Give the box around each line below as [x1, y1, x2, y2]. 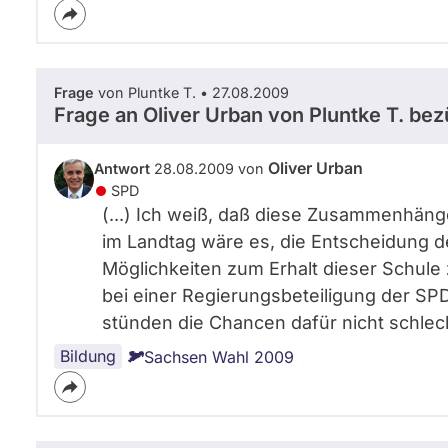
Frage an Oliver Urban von [54, 103, 309, 127]
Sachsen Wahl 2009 [144, 347, 294, 367]
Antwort [94, 160, 150, 177]
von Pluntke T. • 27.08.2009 [94, 84, 289, 101]
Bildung [60, 346, 116, 366]
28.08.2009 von [150, 160, 268, 177]
